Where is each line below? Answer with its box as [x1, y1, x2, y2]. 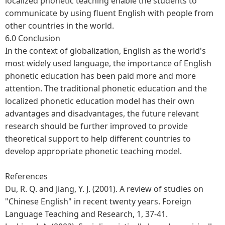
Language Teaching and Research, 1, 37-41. [5, 208, 168, 219]
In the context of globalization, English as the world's [5, 45, 206, 56]
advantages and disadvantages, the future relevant [5, 107, 199, 119]
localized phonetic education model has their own [5, 95, 194, 106]
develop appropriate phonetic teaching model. [5, 145, 182, 157]
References [5, 170, 48, 182]
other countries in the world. [5, 20, 116, 31]
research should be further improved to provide [5, 120, 188, 132]
